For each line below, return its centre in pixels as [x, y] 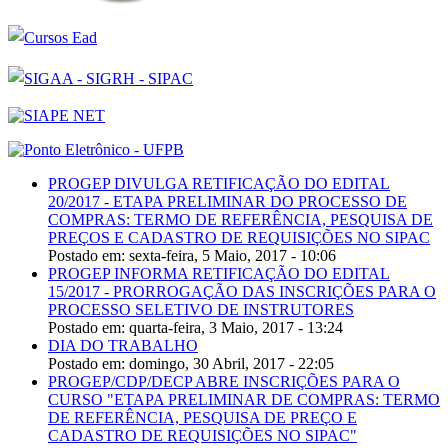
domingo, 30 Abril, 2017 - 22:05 [231, 364]
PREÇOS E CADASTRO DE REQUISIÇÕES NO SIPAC [239, 238]
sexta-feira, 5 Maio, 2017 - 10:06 [232, 256]
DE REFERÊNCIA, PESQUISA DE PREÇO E [202, 418]
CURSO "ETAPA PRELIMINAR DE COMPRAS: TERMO [244, 400]
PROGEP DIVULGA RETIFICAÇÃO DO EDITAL [219, 184]
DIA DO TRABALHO [123, 346]
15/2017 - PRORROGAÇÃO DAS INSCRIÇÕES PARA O [242, 292]
